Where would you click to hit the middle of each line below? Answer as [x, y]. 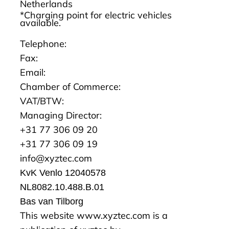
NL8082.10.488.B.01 [62, 187]
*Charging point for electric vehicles [96, 15]
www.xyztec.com [113, 216]
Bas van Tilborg [53, 202]
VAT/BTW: [43, 101]
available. [40, 23]
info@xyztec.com [56, 158]
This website [48, 216]
